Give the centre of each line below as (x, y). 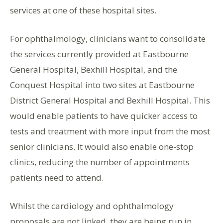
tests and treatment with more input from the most (110, 131)
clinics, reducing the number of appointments (100, 162)
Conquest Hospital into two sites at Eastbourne (102, 85)
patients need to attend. (57, 177)
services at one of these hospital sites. (83, 10)
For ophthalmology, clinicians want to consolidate (108, 39)
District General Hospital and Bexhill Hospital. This (110, 100)
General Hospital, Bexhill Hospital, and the (94, 69)
